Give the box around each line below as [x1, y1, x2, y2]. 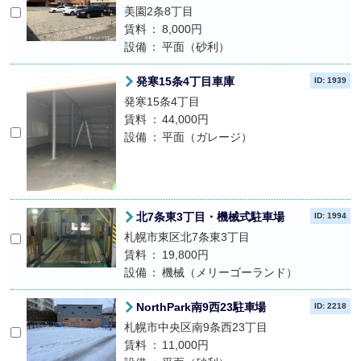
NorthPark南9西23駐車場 [135, 301, 267, 313]
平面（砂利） [162, 39, 230, 53]
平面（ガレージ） [162, 130, 253, 143]
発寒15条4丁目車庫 [135, 74, 234, 88]
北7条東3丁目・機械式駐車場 [135, 210, 284, 223]
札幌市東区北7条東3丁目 [123, 230, 261, 243]
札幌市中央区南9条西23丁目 [123, 321, 268, 334]
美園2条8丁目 [123, 4, 193, 18]
